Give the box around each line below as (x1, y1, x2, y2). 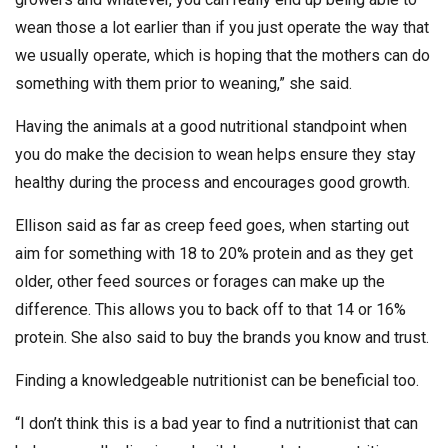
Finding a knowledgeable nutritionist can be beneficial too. (15, 370, 419, 390)
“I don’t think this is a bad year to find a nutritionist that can (15, 413, 418, 433)
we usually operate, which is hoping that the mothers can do (15, 45, 430, 65)
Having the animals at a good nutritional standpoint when (15, 116, 407, 136)
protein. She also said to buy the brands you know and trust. (15, 327, 429, 347)
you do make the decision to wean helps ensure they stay (15, 144, 416, 164)
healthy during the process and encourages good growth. (15, 172, 410, 192)
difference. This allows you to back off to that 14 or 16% (15, 299, 406, 319)
